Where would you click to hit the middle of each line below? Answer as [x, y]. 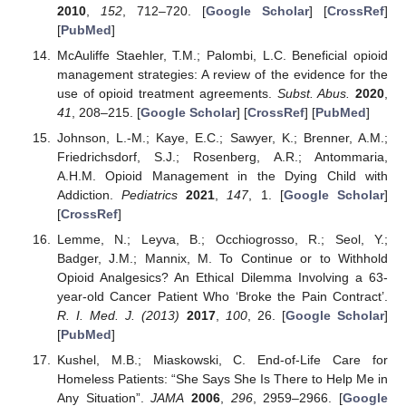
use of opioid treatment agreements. [167, 93]
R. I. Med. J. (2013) [118, 316]
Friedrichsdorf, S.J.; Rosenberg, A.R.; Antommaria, [222, 157]
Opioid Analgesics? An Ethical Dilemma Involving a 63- [222, 278]
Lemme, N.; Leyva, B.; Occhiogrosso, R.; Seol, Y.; [222, 240]
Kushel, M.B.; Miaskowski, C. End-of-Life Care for [222, 360]
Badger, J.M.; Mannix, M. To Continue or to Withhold [222, 259]
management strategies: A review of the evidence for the [222, 74]
